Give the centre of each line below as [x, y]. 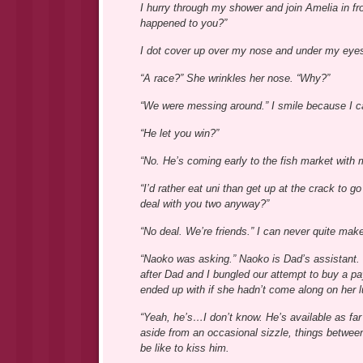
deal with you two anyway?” [204, 204]
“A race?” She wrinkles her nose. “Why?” [235, 79]
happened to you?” [183, 23]
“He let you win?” [179, 134]
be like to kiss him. [184, 348]
